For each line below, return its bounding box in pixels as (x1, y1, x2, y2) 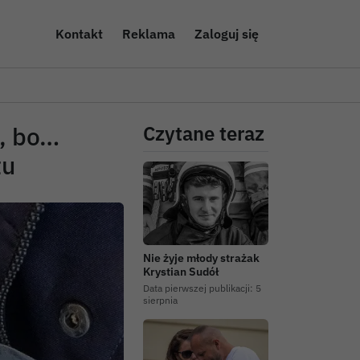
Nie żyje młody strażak (142, 250, 260, 265)
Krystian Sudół (142, 264, 219, 279)
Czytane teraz (142, 121, 264, 146)
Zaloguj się (194, 26, 259, 42)
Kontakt (55, 26, 103, 42)
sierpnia (142, 293, 178, 306)
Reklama (121, 26, 175, 42)
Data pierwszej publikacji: (142, 281, 256, 294)
